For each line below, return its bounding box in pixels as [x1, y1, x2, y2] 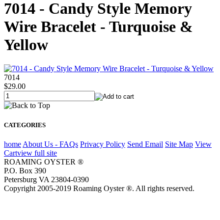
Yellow [4, 36, 48, 54]
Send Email [127, 139, 163, 148]
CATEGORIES [4, 121, 46, 129]
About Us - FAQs [23, 139, 78, 148]
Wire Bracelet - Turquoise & [4, 18, 193, 36]
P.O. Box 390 [4, 166, 46, 175]
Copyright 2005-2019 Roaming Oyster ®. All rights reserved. [4, 184, 194, 192]
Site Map [165, 139, 193, 148]
